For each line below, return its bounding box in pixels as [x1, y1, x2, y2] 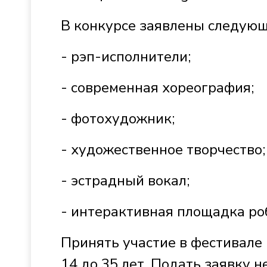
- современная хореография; [61, 78, 254, 97]
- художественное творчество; [61, 140, 265, 159]
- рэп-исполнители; [61, 47, 191, 66]
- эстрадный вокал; [61, 171, 190, 190]
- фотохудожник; [61, 109, 175, 128]
